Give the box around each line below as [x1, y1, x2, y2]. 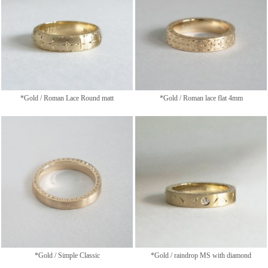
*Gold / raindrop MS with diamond [151, 251, 251, 260]
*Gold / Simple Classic [34, 251, 100, 260]
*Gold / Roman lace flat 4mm [159, 93, 243, 102]
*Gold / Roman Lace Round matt [20, 93, 114, 102]
